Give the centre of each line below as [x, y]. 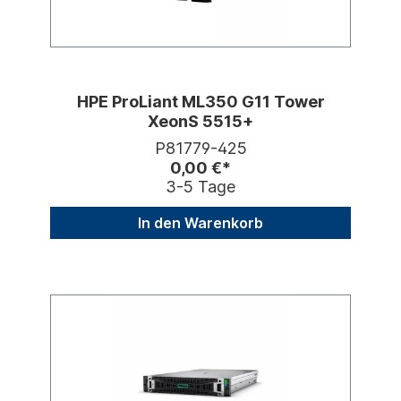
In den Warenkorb [200, 223]
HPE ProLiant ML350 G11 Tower [200, 102]
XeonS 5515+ [200, 122]
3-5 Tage [200, 187]
